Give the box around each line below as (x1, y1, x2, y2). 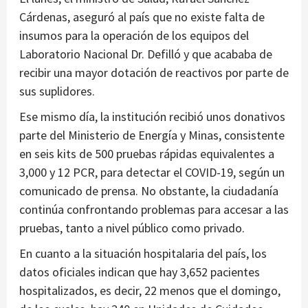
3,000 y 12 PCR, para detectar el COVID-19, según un (19, 164, 285, 181)
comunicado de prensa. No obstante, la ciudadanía (19, 183, 278, 199)
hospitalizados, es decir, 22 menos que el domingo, (19, 283, 280, 299)
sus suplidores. (19, 83, 95, 100)
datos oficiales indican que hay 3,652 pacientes (19, 264, 260, 280)
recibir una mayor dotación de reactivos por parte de (19, 65, 289, 81)
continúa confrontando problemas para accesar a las (19, 201, 289, 218)
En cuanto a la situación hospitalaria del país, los (19, 245, 267, 262)
